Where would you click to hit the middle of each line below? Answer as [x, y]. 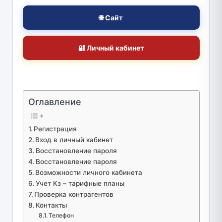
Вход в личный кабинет [74, 139]
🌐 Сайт [111, 17]
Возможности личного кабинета [89, 172]
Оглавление [55, 102]
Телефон [61, 215]
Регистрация [55, 129]
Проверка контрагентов [74, 194]
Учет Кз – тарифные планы [80, 183]
